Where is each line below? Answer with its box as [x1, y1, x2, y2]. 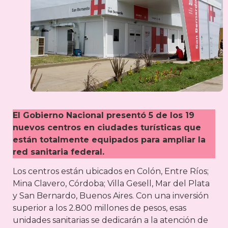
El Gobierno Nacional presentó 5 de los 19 [13, 110, 194, 120]
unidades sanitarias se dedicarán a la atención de [13, 215, 208, 225]
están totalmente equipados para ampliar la [13, 134, 206, 145]
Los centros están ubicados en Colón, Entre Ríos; [13, 166, 209, 176]
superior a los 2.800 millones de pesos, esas [13, 203, 186, 213]
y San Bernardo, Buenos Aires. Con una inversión [13, 190, 209, 201]
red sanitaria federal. [13, 147, 104, 157]
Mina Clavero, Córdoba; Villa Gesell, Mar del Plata [13, 178, 210, 188]
